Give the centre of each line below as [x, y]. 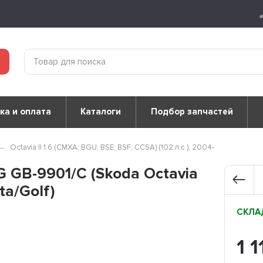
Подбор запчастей [192, 112]
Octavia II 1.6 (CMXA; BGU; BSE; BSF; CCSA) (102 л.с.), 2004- [112, 147]
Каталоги [101, 112]
